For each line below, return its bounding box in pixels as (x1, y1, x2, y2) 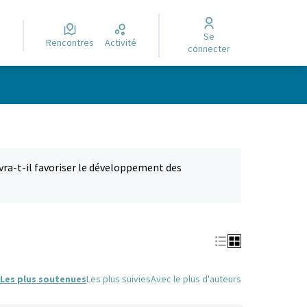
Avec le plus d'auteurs (151, 273, 241, 285)
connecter (187, 42, 230, 55)
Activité (110, 36, 137, 49)
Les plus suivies (86, 273, 151, 285)
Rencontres (51, 36, 95, 49)
